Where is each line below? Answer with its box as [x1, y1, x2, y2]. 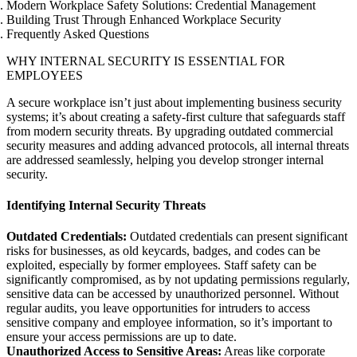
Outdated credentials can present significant [127, 229, 347, 244]
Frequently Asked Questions [6, 26, 149, 41]
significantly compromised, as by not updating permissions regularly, [6, 273, 350, 287]
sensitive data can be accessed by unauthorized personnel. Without [6, 287, 339, 301]
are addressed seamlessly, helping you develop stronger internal [6, 152, 324, 167]
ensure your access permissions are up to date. [6, 330, 237, 344]
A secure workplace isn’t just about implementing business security [6, 95, 342, 109]
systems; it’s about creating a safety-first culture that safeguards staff [6, 109, 345, 124]
